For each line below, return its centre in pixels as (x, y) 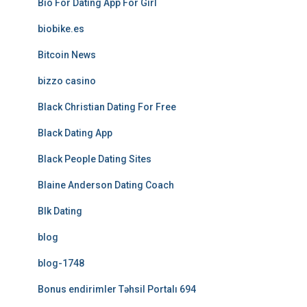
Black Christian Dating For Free (107, 107)
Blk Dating (60, 211)
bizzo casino (67, 81)
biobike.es (61, 29)
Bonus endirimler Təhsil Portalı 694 (117, 289)
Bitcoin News (67, 55)
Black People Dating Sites (95, 159)
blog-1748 (61, 263)
